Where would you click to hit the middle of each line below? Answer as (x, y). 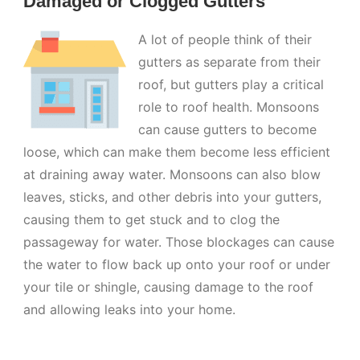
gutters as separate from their (230, 62)
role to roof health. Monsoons (229, 107)
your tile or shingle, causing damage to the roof (169, 287)
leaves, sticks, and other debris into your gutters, (173, 197)
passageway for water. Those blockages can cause (179, 242)
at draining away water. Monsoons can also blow (172, 175)
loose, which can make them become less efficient (177, 152)
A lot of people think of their (225, 40)
